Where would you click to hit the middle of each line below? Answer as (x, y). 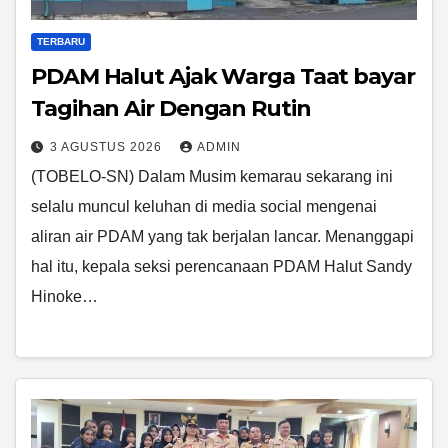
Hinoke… (64, 296)
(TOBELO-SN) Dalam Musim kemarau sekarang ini (212, 176)
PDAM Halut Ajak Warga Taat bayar (223, 76)
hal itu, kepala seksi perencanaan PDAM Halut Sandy (221, 266)
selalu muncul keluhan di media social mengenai (204, 206)
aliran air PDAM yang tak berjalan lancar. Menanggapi (222, 236)
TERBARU (61, 41)
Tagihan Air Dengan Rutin (171, 108)
